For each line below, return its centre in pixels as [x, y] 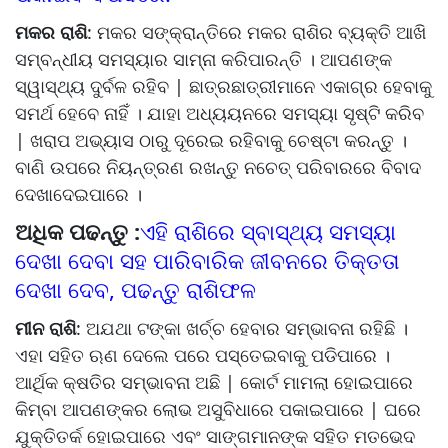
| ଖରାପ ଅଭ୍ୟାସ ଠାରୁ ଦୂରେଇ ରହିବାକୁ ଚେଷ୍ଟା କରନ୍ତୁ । [211, 140]
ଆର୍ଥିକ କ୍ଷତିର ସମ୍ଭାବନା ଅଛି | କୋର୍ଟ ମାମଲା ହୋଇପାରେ [214, 382]
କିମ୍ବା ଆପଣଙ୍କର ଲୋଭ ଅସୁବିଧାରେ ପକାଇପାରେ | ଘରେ [218, 409]
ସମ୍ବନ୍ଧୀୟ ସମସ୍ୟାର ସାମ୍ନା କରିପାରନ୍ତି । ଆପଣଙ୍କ [203, 59]
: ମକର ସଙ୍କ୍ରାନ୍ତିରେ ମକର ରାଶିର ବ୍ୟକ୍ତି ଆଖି [256, 32]
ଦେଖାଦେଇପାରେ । [78, 194]
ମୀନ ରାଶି [45, 328]
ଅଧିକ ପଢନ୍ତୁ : [77, 231]
